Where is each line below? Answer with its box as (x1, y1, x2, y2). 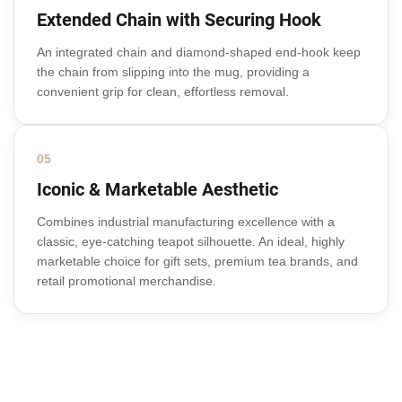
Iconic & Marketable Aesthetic (37, 179, 278, 201)
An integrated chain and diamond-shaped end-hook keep (37, 45, 361, 60)
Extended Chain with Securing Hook (37, 9, 321, 31)
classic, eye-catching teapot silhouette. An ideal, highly (37, 234, 345, 249)
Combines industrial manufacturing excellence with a (37, 214, 335, 230)
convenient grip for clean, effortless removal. (37, 84, 289, 100)
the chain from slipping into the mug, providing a (37, 65, 310, 80)
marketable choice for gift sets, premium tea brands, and (37, 254, 358, 269)
